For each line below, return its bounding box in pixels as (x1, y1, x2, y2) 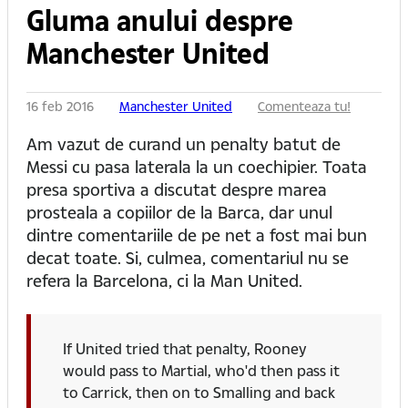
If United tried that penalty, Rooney (63, 339, 307, 359)
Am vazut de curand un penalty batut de (26, 133, 341, 155)
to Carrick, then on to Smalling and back (63, 382, 335, 403)
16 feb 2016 (26, 97, 97, 116)
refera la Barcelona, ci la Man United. (26, 270, 302, 291)
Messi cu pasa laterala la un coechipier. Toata (26, 156, 367, 178)
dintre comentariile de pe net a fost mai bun (26, 224, 367, 246)
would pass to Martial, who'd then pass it (63, 361, 340, 381)
